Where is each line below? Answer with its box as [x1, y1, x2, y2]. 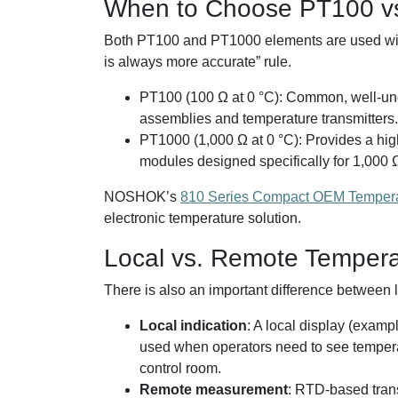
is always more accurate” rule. [104, 54, 291, 69]
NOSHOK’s [104, 189, 180, 204]
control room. [139, 361, 221, 376]
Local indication [139, 318, 247, 333]
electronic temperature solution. [104, 211, 301, 226]
